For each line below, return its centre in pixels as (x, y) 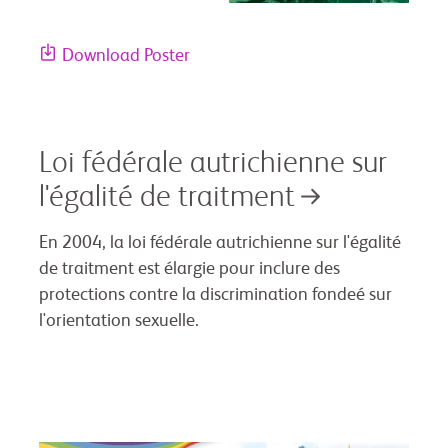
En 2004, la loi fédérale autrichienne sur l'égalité (220, 242)
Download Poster (126, 55)
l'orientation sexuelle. (119, 320)
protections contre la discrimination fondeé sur (215, 294)
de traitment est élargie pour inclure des (189, 268)
